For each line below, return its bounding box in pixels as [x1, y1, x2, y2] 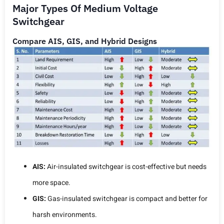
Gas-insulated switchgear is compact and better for [46, 193, 207, 204]
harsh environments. [32, 209, 97, 220]
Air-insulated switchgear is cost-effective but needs [45, 161, 206, 172]
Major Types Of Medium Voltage [12, 1, 158, 15]
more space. [32, 177, 70, 188]
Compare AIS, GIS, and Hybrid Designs [12, 36, 157, 46]
